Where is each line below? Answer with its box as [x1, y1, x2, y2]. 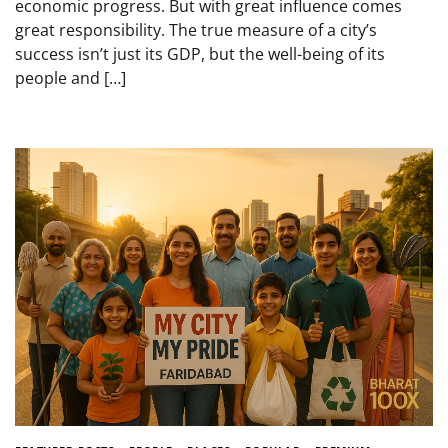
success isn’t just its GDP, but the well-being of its [15, 42, 385, 65]
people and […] [15, 66, 126, 89]
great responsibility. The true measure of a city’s [15, 18, 377, 41]
